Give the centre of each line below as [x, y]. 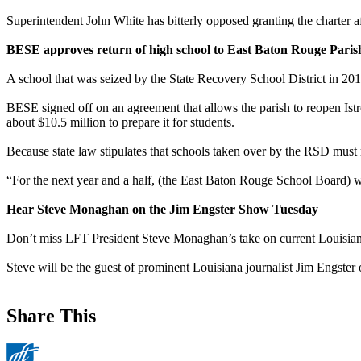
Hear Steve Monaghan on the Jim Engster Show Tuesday [162, 209]
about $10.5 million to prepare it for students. [120, 122]
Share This [51, 315]
